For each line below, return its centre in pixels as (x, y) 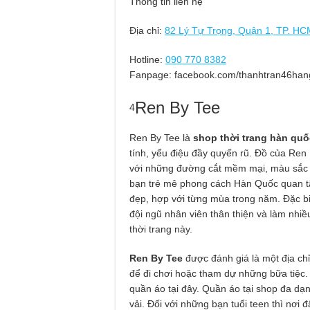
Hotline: (146, 59)
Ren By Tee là (161, 137)
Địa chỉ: (147, 30)
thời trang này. (161, 229)
